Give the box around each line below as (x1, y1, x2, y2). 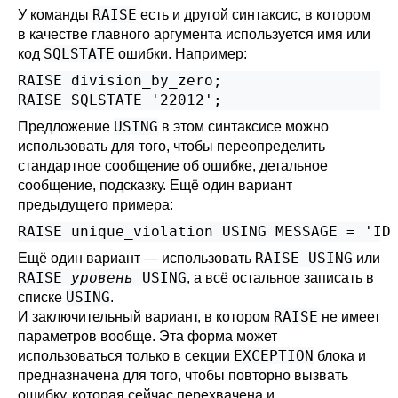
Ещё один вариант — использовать (18, 251, 255, 266)
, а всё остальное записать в (187, 270, 374, 285)
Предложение (18, 119, 114, 134)
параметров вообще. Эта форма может (18, 329, 277, 344)
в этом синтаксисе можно (158, 119, 329, 134)
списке (18, 290, 66, 305)
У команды (18, 7, 92, 22)
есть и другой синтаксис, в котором (137, 7, 370, 22)
